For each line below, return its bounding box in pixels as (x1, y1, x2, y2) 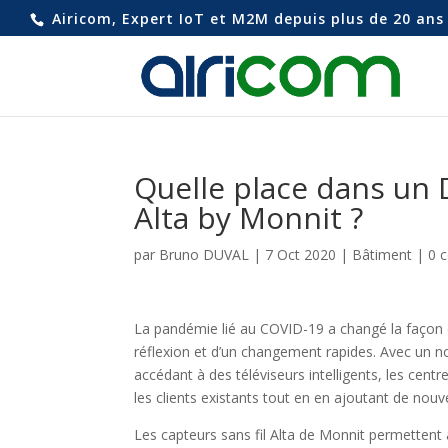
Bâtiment (352, 245, 413, 264)
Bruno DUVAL (159, 245, 250, 264)
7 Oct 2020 (265, 245, 337, 264)
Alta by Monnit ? (134, 197, 364, 238)
